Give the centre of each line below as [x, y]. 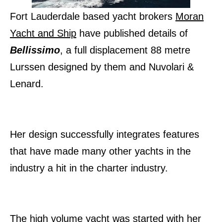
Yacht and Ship [43, 33]
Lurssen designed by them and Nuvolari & [102, 67]
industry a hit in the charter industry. [89, 168]
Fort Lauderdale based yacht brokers [93, 17]
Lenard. [28, 84]
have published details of [132, 33]
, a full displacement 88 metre [125, 50]
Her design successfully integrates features [105, 135]
